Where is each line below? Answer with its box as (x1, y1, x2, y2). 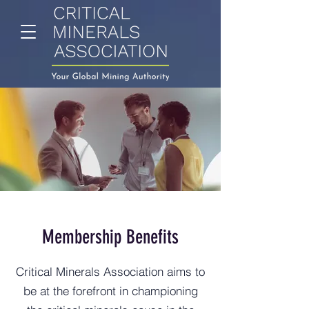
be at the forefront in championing (23, 283, 198, 298)
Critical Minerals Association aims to (16, 264, 205, 279)
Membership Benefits (42, 226, 179, 248)
